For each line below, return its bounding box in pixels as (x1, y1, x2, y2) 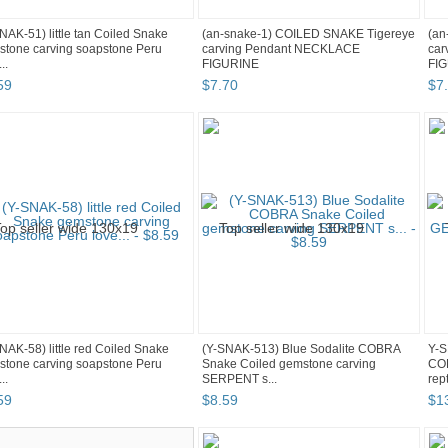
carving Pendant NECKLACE (202, 42, 360, 57)
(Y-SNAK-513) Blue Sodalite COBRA (202, 342, 400, 357)
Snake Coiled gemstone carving (202, 357, 376, 372)
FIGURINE (202, 57, 259, 72)
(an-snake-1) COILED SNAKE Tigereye (202, 27, 415, 42)
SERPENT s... (202, 372, 277, 387)
